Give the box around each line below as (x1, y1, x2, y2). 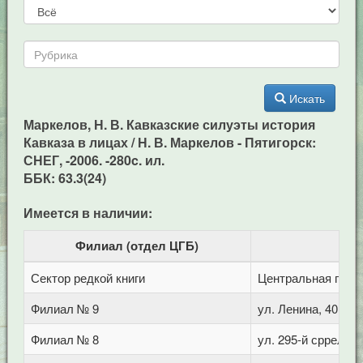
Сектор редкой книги (30, 269, 145, 286)
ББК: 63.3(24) (23, 169, 106, 187)
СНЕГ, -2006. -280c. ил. (23, 151, 164, 169)
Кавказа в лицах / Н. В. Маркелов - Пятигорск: (23, 133, 316, 152)
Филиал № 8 (30, 331, 99, 348)
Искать (289, 90, 326, 106)
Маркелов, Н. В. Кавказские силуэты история (23, 115, 315, 134)
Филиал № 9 (30, 300, 99, 317)
